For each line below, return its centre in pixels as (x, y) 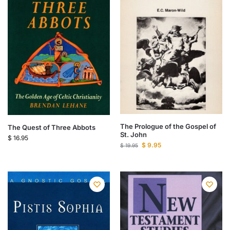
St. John (133, 135)
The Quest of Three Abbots (52, 128)
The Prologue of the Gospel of (168, 127)
